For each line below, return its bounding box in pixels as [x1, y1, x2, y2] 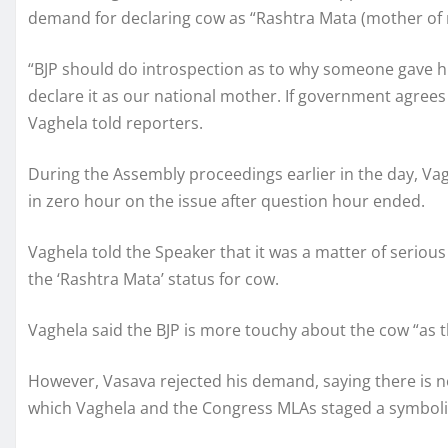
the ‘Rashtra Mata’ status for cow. [28, 268, 279, 290]
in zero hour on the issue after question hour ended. [28, 190, 425, 212]
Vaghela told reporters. [28, 112, 203, 134]
